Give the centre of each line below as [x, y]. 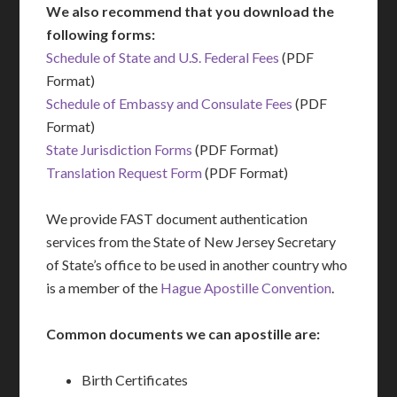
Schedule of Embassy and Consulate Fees [170, 103]
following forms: [101, 34]
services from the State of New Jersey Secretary [191, 241]
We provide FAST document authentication [177, 218]
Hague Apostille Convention [246, 288]
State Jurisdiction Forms [120, 149]
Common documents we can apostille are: [183, 334]
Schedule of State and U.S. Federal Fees [163, 57]
